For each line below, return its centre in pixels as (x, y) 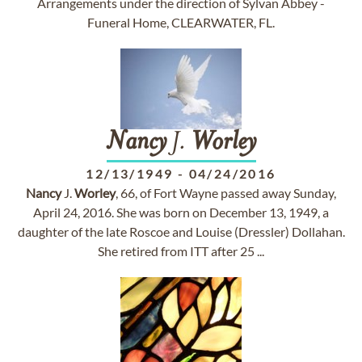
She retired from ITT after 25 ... (181, 251)
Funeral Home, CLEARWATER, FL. (181, 22)
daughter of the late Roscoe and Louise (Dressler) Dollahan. (181, 232)
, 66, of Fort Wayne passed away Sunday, (226, 193)
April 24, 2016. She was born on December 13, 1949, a (181, 212)
